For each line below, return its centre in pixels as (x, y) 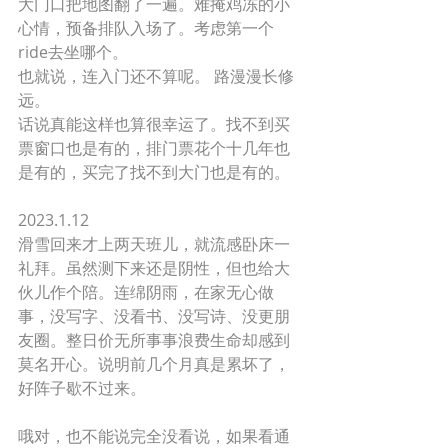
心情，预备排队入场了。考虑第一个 (146, 28)
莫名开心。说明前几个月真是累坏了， (154, 364)
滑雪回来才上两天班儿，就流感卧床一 (154, 244)
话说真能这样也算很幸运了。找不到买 (154, 124)
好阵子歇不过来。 (82, 388)
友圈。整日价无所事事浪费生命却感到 (154, 340)
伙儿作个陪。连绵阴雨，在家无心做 (146, 292)
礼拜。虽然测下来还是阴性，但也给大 (154, 268)
